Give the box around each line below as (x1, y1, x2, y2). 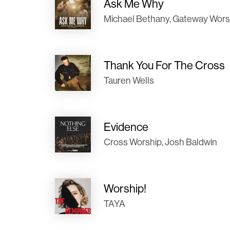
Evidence (104, 120, 148, 133)
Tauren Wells (104, 75, 154, 86)
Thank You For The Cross (104, 59, 225, 72)
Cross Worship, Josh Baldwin (104, 137, 217, 147)
